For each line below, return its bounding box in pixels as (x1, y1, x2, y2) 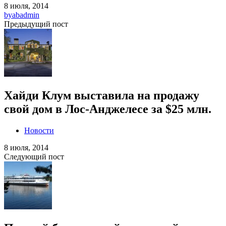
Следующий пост (4, 152, 64, 161)
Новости (24, 126, 54, 135)
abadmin (12, 11, 39, 19)
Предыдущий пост (4, 20, 68, 28)
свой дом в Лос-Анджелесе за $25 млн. (4, 102, 211, 116)
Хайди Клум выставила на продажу (4, 88, 199, 102)
